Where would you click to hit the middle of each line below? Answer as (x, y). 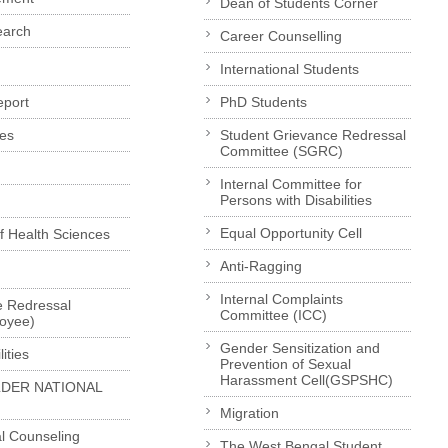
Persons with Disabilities (295, 200)
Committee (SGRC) (281, 151)
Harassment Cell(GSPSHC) (306, 380)
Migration (249, 413)
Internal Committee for (290, 184)
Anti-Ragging (260, 266)
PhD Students (263, 102)
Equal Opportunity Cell (290, 233)
